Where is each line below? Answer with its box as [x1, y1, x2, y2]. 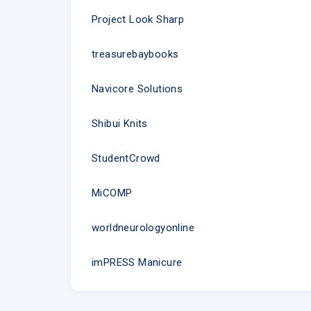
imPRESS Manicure [92, 255, 183, 269]
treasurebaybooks [92, 47, 179, 60]
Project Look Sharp [92, 12, 185, 26]
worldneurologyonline [92, 221, 194, 234]
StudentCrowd [92, 151, 160, 165]
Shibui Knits [92, 117, 148, 130]
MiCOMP [92, 186, 133, 199]
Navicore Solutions [92, 82, 183, 95]
